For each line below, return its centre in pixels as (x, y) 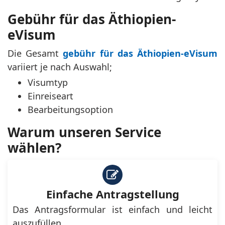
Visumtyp (48, 82)
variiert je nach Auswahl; (61, 67)
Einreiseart (50, 96)
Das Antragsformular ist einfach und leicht (113, 209)
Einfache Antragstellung (113, 194)
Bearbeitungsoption (70, 109)
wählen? (34, 147)
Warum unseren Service (84, 132)
